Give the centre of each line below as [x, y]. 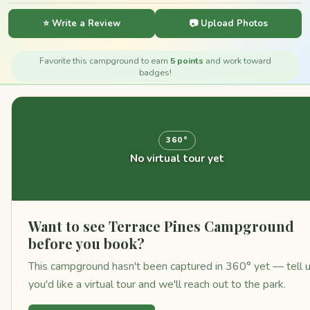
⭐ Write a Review [82, 23]
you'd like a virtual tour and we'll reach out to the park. [157, 284]
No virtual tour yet [177, 158]
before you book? [86, 243]
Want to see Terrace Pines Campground [161, 226]
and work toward [237, 61]
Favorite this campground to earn [104, 61]
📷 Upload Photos [228, 23]
